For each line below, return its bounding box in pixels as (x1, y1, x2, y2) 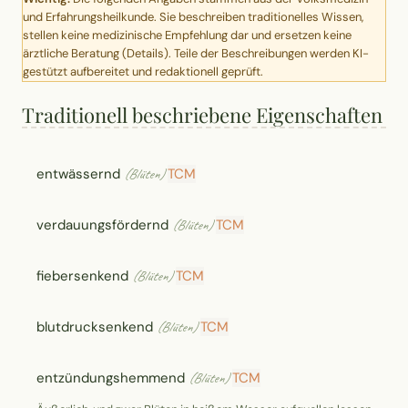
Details (127, 45, 164, 61)
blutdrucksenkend (36, 318, 153, 337)
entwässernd (36, 165, 120, 184)
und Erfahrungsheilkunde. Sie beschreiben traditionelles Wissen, (23, 8, 363, 25)
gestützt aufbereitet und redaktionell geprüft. (23, 63, 263, 79)
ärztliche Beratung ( (23, 45, 127, 61)
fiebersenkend (36, 267, 128, 286)
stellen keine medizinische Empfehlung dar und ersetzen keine (23, 26, 352, 43)
